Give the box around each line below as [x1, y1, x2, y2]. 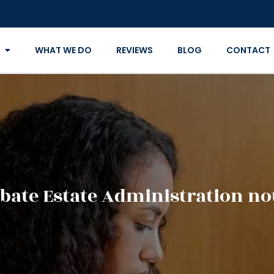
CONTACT [226, 44, 270, 56]
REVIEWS [116, 44, 153, 56]
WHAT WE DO [34, 44, 92, 56]
